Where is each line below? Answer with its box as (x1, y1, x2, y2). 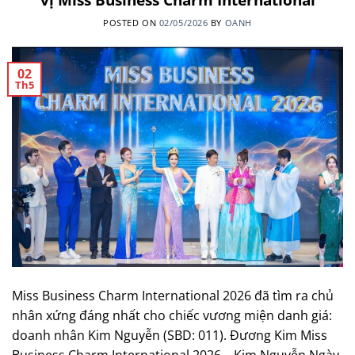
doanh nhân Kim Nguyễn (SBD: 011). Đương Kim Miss (12, 326, 327, 345)
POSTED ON (103, 16, 159, 29)
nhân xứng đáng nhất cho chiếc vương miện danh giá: (12, 307, 332, 325)
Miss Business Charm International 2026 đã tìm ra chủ (12, 287, 334, 305)
